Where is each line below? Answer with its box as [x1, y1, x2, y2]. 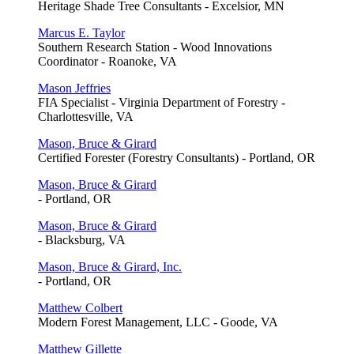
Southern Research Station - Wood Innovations [38, 40, 272, 54]
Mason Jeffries [38, 81, 111, 95]
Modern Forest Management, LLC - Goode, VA [38, 314, 278, 329]
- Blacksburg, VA [38, 232, 126, 247]
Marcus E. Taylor [38, 25, 125, 40]
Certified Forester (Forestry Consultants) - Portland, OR [38, 150, 315, 164]
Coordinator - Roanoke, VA [38, 54, 177, 68]
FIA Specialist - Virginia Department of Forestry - [38, 95, 285, 109]
